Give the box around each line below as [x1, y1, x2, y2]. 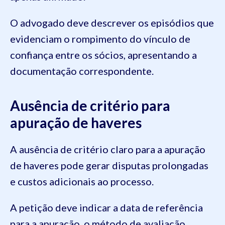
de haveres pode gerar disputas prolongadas [10, 159, 208, 171]
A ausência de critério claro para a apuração [10, 143, 205, 155]
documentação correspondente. [10, 64, 154, 77]
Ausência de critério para [10, 96, 170, 114]
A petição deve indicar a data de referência [10, 201, 203, 213]
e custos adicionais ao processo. [10, 175, 156, 187]
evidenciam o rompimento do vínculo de [10, 32, 190, 45]
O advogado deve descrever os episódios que [10, 16, 214, 29]
